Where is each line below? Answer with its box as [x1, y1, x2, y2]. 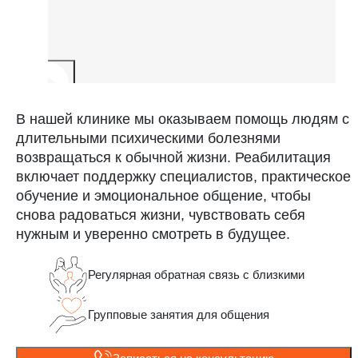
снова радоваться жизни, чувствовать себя [16, 206, 305, 223]
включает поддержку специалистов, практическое [16, 168, 351, 185]
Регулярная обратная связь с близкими [88, 267, 304, 281]
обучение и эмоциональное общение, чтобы [16, 187, 311, 204]
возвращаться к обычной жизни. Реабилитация [16, 149, 331, 165]
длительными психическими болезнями [16, 129, 280, 146]
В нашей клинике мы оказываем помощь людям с [16, 110, 349, 127]
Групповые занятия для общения [88, 307, 269, 321]
